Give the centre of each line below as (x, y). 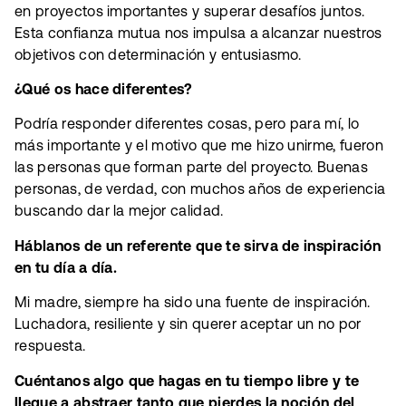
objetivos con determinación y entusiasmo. (158, 54)
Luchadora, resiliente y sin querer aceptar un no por (188, 324)
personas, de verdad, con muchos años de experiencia (200, 189)
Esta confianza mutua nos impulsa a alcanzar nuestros (198, 32)
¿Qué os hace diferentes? (104, 89)
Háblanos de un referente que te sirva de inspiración (198, 245)
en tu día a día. (66, 267)
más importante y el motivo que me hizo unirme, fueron (199, 145)
